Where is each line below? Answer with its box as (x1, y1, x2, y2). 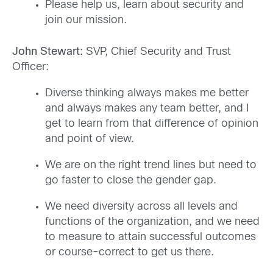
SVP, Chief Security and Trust (86, 47, 231, 58)
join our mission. (45, 15, 127, 26)
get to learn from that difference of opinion (45, 119, 258, 130)
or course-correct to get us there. (45, 247, 214, 258)
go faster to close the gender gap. (45, 175, 216, 186)
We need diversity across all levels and (45, 202, 238, 213)
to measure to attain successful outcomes (45, 232, 256, 243)
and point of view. (45, 134, 134, 145)
